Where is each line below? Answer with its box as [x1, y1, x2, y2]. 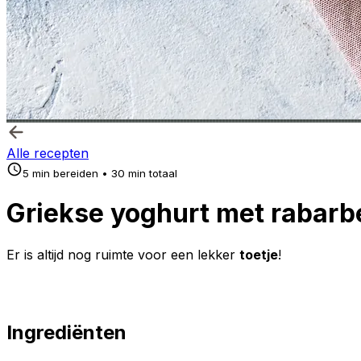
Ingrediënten [6, 320, 127, 344]
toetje [239, 246, 278, 263]
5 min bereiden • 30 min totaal [23, 167, 177, 180]
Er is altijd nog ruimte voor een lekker [6, 246, 239, 263]
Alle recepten [6, 145, 89, 161]
